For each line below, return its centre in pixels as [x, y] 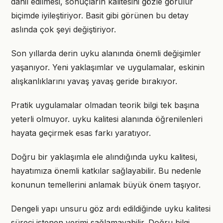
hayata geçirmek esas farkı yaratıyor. [81, 133]
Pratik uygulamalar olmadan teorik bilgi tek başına [105, 105]
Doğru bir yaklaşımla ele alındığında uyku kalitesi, [104, 157]
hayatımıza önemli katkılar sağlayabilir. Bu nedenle [106, 171]
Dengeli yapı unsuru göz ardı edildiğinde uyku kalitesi [111, 209]
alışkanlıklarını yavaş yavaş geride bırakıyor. [94, 81]
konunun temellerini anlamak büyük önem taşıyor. [106, 185]
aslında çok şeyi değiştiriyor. [63, 29]
